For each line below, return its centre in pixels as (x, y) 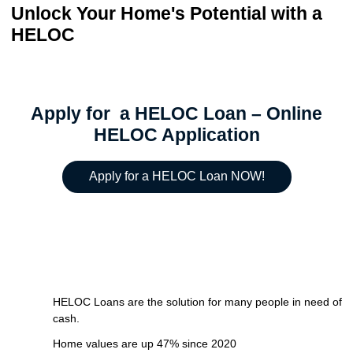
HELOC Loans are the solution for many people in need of (197, 302)
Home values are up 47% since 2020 (144, 344)
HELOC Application (176, 135)
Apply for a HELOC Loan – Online (176, 113)
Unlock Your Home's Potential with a (167, 14)
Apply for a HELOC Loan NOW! (176, 176)
